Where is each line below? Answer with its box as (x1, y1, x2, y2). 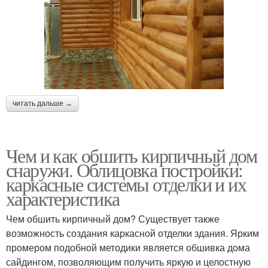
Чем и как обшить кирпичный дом (6, 142, 257, 169)
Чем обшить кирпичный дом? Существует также (6, 212, 220, 226)
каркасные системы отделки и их (6, 171, 246, 197)
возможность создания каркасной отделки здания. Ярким (6, 226, 259, 240)
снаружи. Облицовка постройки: (6, 157, 243, 183)
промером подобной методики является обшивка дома (6, 240, 250, 255)
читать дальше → (13, 99, 72, 108)
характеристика (6, 185, 120, 212)
